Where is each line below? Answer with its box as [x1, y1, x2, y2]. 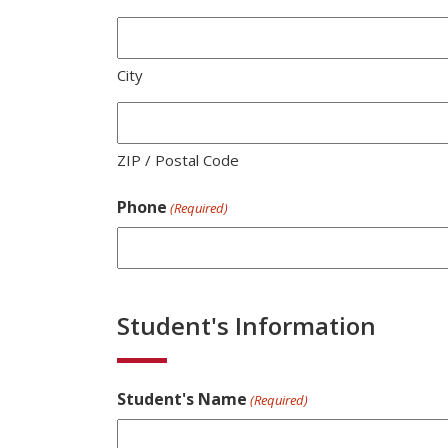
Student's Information [117, 308, 376, 342]
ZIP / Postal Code [117, 149, 239, 170]
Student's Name [117, 387, 247, 410]
